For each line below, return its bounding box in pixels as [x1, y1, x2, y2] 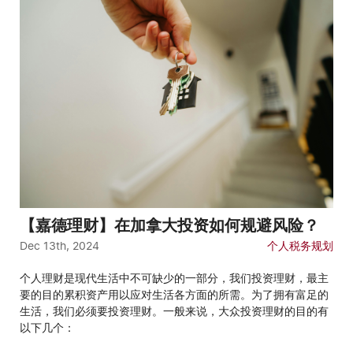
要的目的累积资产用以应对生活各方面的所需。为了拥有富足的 [20, 287, 329, 303]
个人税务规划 [266, 238, 333, 254]
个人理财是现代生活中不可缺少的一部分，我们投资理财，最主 [20, 270, 329, 286]
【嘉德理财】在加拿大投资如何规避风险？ [20, 214, 319, 236]
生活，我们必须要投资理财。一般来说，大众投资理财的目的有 [20, 303, 329, 319]
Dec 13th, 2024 [20, 238, 99, 254]
